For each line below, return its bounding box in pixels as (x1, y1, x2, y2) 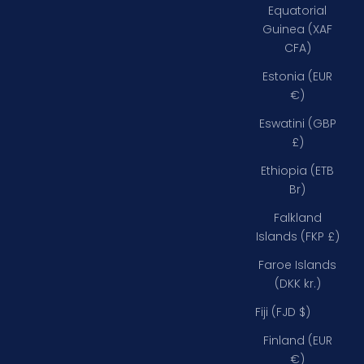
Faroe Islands (258, 257, 336, 273)
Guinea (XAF (262, 21, 332, 37)
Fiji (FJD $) (255, 304, 310, 320)
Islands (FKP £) (255, 228, 340, 245)
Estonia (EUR (262, 68, 332, 84)
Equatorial (268, 2, 327, 19)
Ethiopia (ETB (261, 162, 334, 179)
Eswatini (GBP (258, 115, 336, 132)
